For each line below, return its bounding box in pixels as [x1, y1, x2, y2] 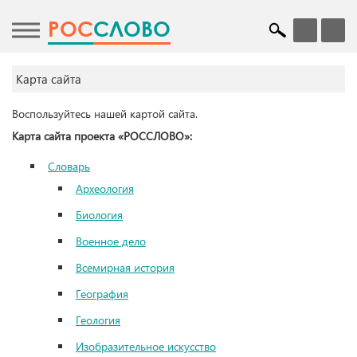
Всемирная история [76, 260, 175, 275]
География [76, 286, 128, 301]
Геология [76, 312, 120, 328]
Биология [76, 207, 123, 222]
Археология [76, 181, 134, 196]
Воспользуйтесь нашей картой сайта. [12, 106, 198, 121]
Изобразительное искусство [76, 339, 216, 354]
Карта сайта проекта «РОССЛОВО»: [12, 128, 192, 143]
